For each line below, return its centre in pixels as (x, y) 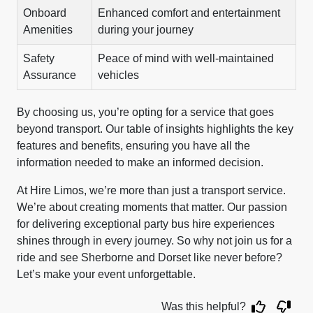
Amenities (48, 30)
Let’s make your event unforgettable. (106, 274)
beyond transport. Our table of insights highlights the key (155, 129)
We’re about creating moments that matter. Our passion (152, 207)
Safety (39, 58)
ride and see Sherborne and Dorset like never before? (150, 257)
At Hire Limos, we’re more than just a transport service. (151, 190)
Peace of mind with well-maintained (186, 58)
